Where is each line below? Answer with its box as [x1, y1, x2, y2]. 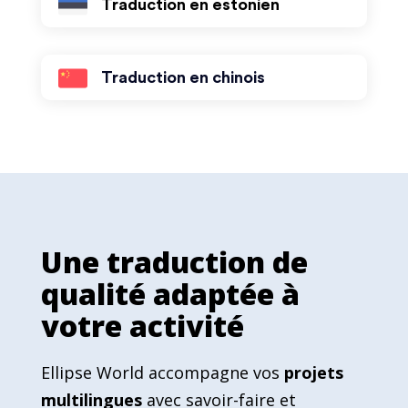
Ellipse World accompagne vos [40, 362, 280, 383]
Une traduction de [40, 242, 308, 281]
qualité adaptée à [40, 274, 300, 313]
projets [279, 362, 343, 383]
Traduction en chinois [100, 69, 265, 86]
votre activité [40, 306, 244, 345]
